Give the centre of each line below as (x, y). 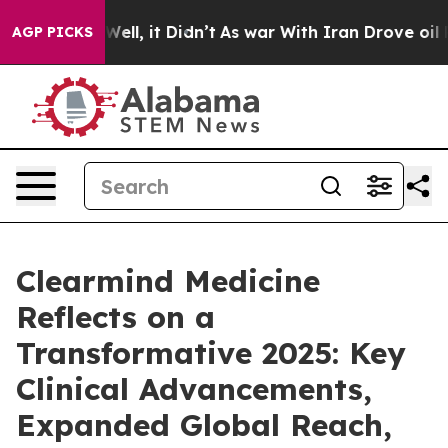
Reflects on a (115, 317)
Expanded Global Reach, (204, 425)
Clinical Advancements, (194, 389)
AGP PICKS (52, 32)
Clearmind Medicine (168, 281)
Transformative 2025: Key (211, 353)
